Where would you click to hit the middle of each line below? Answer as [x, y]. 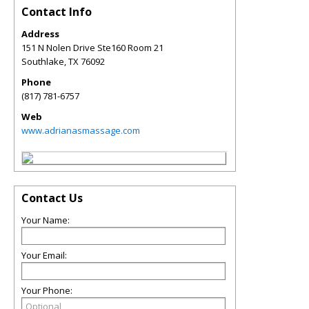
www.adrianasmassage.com [81, 130]
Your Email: [44, 255]
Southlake [43, 61]
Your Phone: [47, 290]
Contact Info [57, 12]
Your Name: [46, 220]
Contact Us [52, 198]
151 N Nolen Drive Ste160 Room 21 [92, 48]
